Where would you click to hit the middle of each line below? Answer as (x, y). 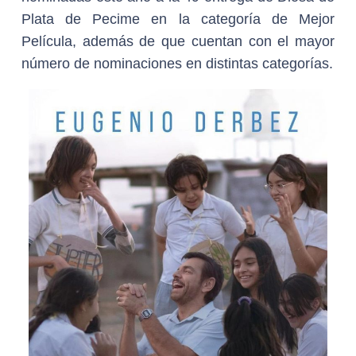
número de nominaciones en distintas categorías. (177, 64)
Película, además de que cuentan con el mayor (178, 41)
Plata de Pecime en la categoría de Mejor (178, 19)
